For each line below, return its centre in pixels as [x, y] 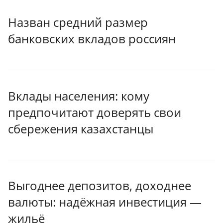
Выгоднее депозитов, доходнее [100, 186]
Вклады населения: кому [79, 96]
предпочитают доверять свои [95, 112]
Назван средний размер [78, 22]
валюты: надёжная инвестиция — [105, 202]
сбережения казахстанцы [81, 128]
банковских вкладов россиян [92, 39]
